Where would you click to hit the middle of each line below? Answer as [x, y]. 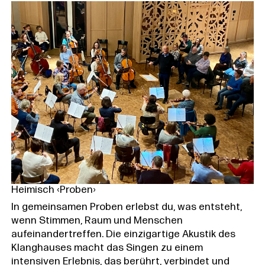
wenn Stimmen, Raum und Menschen [97, 221]
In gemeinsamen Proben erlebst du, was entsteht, [126, 208]
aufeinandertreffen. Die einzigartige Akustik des [123, 235]
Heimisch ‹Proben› [53, 190]
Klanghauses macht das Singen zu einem [107, 248]
